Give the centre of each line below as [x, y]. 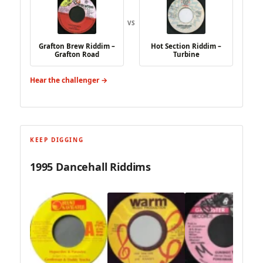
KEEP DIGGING [57, 139]
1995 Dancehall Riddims [91, 167]
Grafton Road [77, 55]
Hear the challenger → [69, 80]
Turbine [186, 55]
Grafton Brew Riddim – [77, 46]
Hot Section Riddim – [186, 46]
